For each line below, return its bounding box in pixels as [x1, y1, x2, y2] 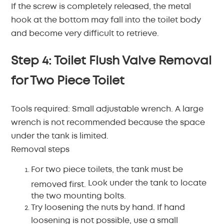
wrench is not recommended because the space [11, 119, 205, 126]
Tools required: [11, 105, 72, 113]
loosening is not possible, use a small [31, 217, 178, 222]
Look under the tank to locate [88, 179, 207, 187]
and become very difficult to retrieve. [11, 30, 159, 37]
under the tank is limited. [11, 132, 109, 140]
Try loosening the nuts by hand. [31, 204, 157, 211]
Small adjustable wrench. [72, 105, 175, 113]
